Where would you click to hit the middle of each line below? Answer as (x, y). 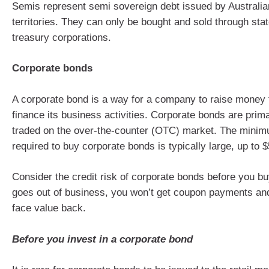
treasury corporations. (62, 37)
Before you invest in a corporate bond (102, 239)
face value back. (49, 208)
